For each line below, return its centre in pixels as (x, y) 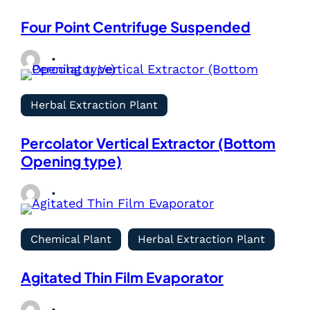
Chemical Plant (71, 239)
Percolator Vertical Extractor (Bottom (148, 144)
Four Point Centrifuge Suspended (136, 27)
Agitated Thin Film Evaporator (122, 278)
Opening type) (71, 162)
